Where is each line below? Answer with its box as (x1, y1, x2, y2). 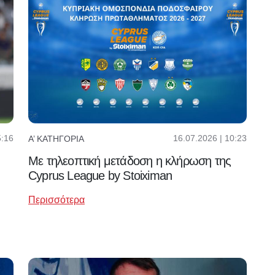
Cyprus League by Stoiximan (28, 169, 172, 183)
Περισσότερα (28, 195, 85, 206)
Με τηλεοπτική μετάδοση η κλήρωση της (28, 154, 231, 168)
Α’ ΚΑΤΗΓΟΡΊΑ (28, 133, 84, 144)
